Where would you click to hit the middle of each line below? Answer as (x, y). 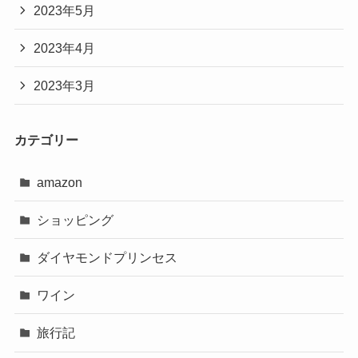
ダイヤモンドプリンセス (107, 258)
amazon (60, 182)
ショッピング (76, 219)
